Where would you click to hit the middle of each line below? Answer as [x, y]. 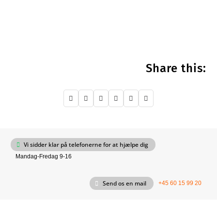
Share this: [176, 68]
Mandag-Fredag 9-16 [44, 157]
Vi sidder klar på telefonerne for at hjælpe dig [86, 144]
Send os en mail [124, 183]
